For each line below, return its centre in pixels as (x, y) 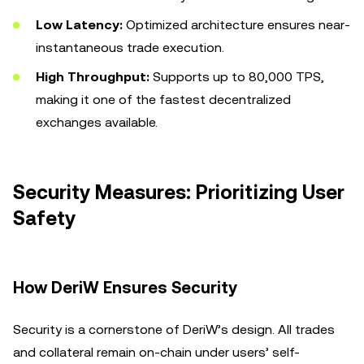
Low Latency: (79, 25)
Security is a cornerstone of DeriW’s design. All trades (174, 329)
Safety (44, 219)
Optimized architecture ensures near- (236, 25)
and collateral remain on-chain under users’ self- (156, 352)
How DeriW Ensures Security (125, 288)
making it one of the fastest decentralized (163, 100)
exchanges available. (97, 122)
